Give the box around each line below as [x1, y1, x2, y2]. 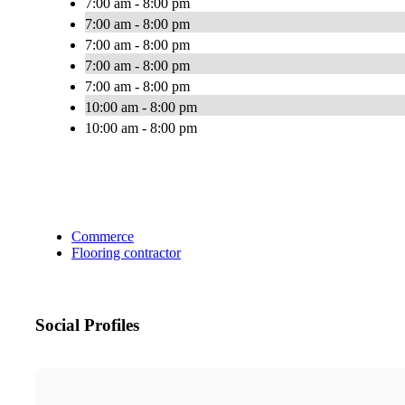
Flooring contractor [71, 245, 181, 261]
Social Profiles [35, 316, 139, 335]
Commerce [71, 229, 134, 245]
